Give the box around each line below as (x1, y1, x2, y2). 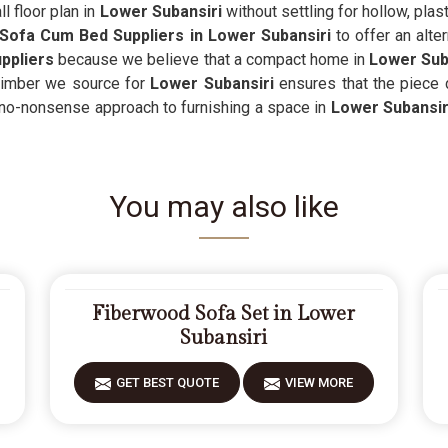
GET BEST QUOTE (115, 375, 219, 390)
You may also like (109, 189, 339, 224)
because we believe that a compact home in (54, 50, 365, 69)
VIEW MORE (284, 375, 353, 390)
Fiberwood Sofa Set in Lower (92, 302, 356, 326)
